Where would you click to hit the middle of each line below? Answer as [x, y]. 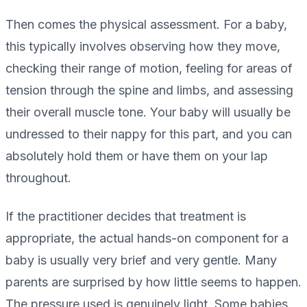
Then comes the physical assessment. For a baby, [146, 25]
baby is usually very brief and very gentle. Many [141, 260]
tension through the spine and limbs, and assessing [149, 90]
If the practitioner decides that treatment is [126, 217]
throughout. [38, 178]
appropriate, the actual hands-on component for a [147, 238]
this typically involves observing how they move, [143, 47]
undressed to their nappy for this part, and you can [149, 134]
